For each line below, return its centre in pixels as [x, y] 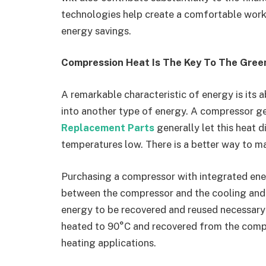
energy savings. [96, 31]
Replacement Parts [108, 127]
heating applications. [109, 243]
